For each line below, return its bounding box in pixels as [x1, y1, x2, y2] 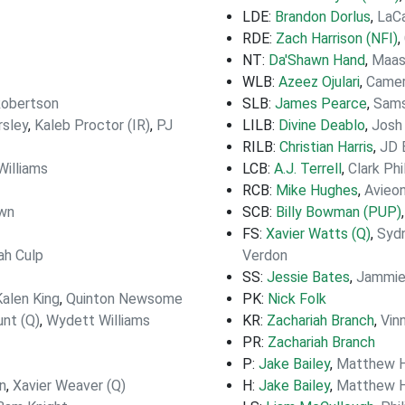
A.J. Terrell [274, 160, 342, 177]
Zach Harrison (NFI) [276, 30, 398, 47]
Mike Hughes [276, 182, 358, 199]
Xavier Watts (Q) [266, 225, 371, 242]
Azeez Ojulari [278, 73, 360, 90]
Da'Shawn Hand [268, 52, 365, 69]
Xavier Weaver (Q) [13, 377, 126, 394]
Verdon [242, 247, 287, 264]
